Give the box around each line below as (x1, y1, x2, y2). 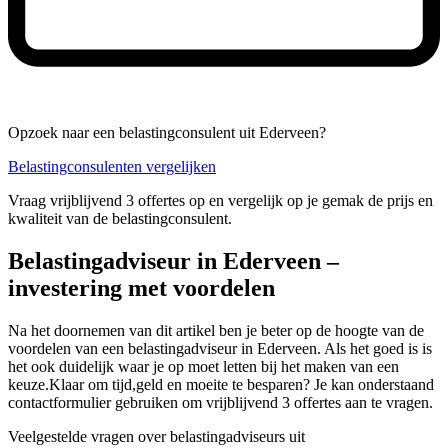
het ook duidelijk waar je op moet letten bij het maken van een (8, 358, 399, 376)
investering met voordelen (8, 275, 275, 302)
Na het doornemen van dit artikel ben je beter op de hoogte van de (8, 322, 424, 340)
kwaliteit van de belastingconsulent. (8, 210, 232, 228)
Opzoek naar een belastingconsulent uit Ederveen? (8, 124, 326, 142)
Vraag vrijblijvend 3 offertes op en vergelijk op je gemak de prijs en (8, 192, 433, 210)
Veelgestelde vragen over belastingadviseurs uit (8, 428, 305, 446)
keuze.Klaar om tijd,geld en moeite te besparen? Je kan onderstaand (8, 376, 434, 394)
